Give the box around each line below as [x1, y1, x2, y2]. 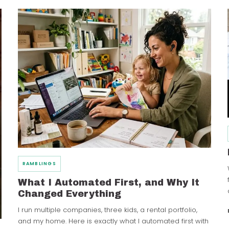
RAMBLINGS [22, 160, 56, 167]
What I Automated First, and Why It [17, 177, 199, 188]
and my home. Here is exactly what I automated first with [17, 216, 209, 226]
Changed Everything [17, 188, 121, 199]
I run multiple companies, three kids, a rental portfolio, [17, 204, 197, 215]
